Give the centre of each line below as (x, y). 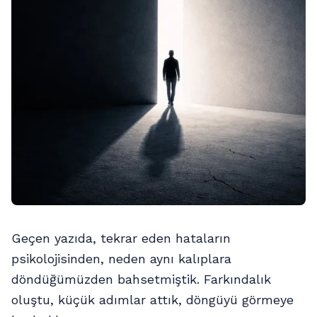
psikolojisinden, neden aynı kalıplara (121, 259)
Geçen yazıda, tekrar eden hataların (121, 238)
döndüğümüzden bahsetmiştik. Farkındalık (141, 279)
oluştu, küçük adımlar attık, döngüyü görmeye (152, 300)
